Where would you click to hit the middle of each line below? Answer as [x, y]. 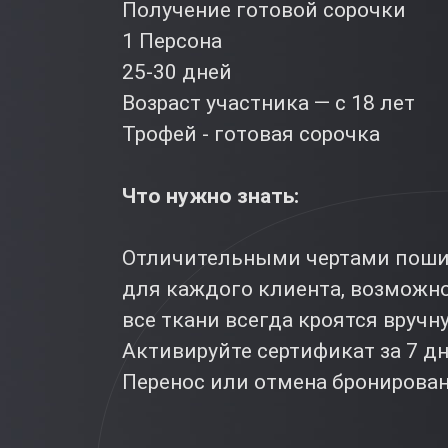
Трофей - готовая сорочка [251, 133]
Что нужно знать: [210, 195]
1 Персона [172, 40]
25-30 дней [177, 71]
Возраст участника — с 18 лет [268, 102]
